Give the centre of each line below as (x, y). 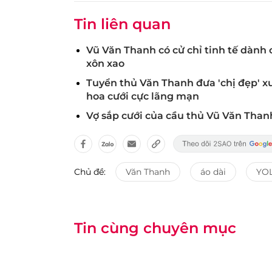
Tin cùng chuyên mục (155, 228)
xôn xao (105, 63)
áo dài (213, 172)
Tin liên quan (122, 24)
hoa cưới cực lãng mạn (143, 96)
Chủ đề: (90, 172)
